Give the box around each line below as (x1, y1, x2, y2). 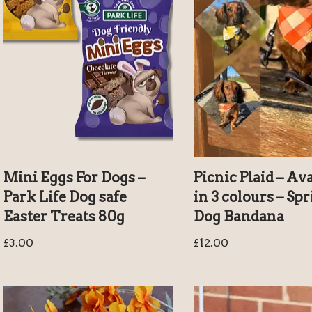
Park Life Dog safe (3, 189, 127, 206)
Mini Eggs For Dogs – (3, 169, 145, 187)
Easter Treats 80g (3, 208, 125, 226)
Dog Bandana (193, 208, 284, 226)
